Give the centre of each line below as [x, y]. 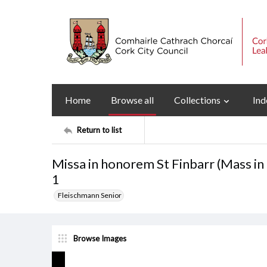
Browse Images [100, 238]
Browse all [132, 100]
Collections [197, 100]
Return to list [99, 130]
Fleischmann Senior [90, 195]
